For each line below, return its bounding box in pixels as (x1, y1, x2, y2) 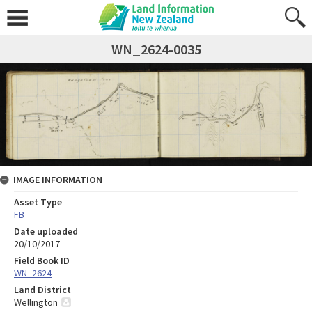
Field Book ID (14, 253, 70, 267)
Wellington (14, 295, 58, 309)
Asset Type (14, 195, 62, 208)
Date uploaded (14, 224, 78, 237)
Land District (14, 283, 71, 296)
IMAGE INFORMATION (13, 173, 102, 186)
